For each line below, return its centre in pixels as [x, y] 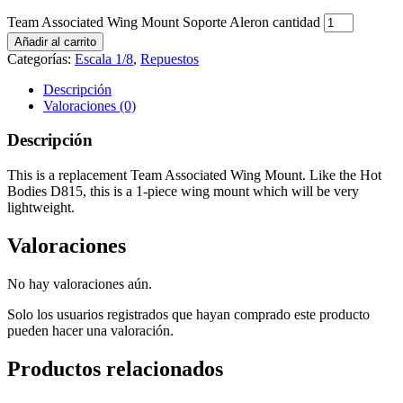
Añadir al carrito [55, 41]
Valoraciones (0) [90, 105]
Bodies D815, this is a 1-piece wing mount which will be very [183, 192]
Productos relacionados [115, 368]
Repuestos [170, 58]
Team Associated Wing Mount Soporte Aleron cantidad [164, 22]
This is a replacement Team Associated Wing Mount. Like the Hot [194, 175]
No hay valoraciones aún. [80, 283]
